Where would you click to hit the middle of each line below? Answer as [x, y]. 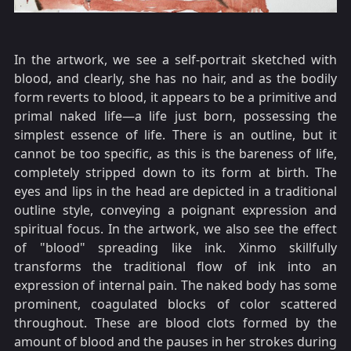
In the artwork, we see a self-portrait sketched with [175, 60]
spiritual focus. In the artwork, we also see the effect [175, 229]
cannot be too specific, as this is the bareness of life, [175, 154]
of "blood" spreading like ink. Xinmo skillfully [175, 248]
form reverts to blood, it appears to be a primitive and [175, 98]
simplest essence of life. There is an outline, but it [175, 135]
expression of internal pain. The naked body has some [175, 286]
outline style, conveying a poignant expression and [175, 210]
